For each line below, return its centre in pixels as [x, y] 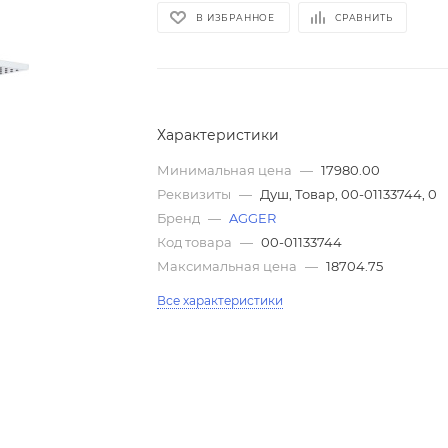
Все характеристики [220, 301]
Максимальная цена [229, 266]
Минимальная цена [226, 170]
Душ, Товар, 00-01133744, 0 [349, 194]
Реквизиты [196, 194]
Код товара [196, 242]
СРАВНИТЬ [364, 18]
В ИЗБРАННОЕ [236, 18]
